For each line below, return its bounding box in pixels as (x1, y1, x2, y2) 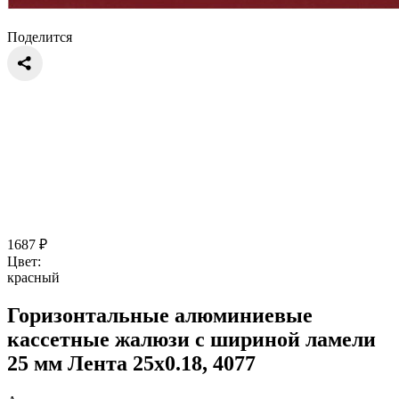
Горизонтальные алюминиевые (7, 303, 313, 327)
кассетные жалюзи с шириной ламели (7, 327, 376, 351)
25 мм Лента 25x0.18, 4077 (7, 351, 256, 375)
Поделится (7, 28, 72, 45)
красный (7, 269, 60, 285)
